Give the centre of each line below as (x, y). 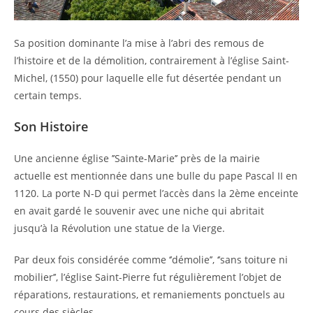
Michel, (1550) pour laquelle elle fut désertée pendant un (148, 78)
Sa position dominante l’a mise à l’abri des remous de (139, 43)
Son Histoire (51, 126)
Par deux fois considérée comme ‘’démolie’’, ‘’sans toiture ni (151, 260)
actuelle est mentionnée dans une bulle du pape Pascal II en (156, 176)
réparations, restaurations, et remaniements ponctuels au (150, 294)
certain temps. (48, 95)
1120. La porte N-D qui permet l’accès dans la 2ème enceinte (156, 193)
